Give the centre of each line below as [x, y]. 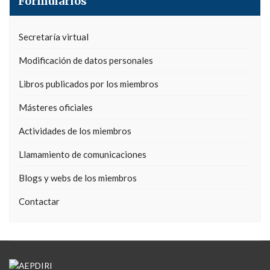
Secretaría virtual [54, 37]
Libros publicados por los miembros [89, 84]
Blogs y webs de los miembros [78, 178]
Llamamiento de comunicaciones [83, 154]
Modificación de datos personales [86, 60]
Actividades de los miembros [75, 131]
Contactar [39, 201]
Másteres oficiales [56, 107]
